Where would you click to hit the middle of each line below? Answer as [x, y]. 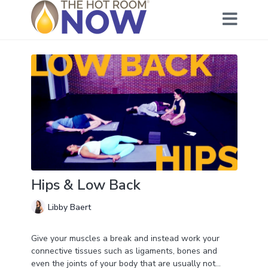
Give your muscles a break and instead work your [125, 239]
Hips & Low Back [86, 185]
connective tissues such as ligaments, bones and [124, 251]
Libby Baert [69, 207]
